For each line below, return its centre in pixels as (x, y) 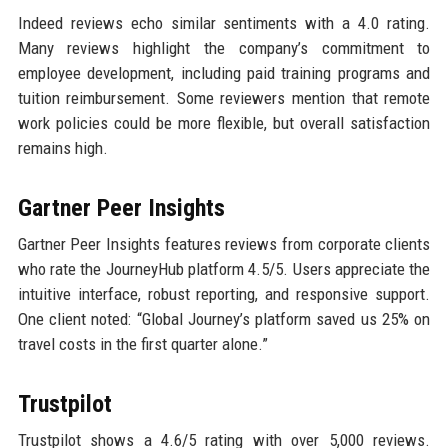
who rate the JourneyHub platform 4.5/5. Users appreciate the (224, 269)
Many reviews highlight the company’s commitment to (224, 48)
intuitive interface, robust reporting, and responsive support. (224, 294)
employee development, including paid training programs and (224, 73)
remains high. (62, 148)
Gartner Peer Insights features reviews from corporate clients (224, 244)
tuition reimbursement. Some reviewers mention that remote (224, 98)
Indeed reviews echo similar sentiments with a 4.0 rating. (224, 23)
